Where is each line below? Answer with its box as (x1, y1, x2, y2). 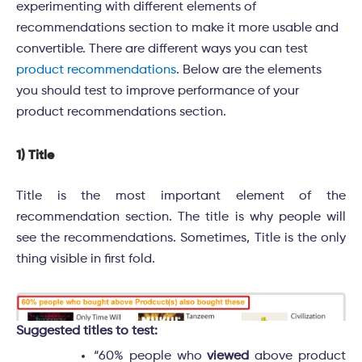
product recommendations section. (16, 106, 226, 120)
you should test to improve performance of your (16, 85, 299, 99)
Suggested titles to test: (16, 324, 158, 338)
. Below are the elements (176, 64, 322, 78)
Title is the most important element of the (16, 190, 346, 204)
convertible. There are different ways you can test (16, 43, 308, 57)
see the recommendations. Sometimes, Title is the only (16, 232, 346, 246)
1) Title (16, 149, 54, 163)
